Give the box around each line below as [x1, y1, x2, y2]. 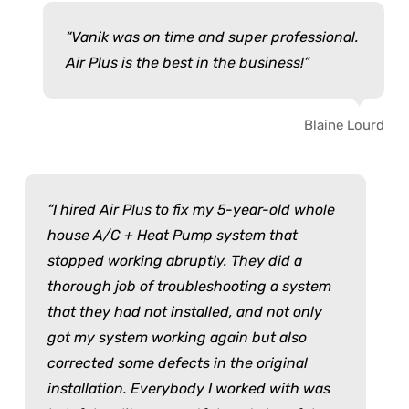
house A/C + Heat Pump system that [47, 225, 298, 244]
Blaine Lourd [304, 116, 384, 133]
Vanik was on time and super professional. [70, 27, 359, 46]
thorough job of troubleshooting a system [47, 277, 331, 295]
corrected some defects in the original [47, 353, 308, 372]
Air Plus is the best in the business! [65, 53, 304, 71]
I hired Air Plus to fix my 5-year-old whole [53, 200, 335, 218]
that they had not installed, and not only [47, 302, 322, 320]
